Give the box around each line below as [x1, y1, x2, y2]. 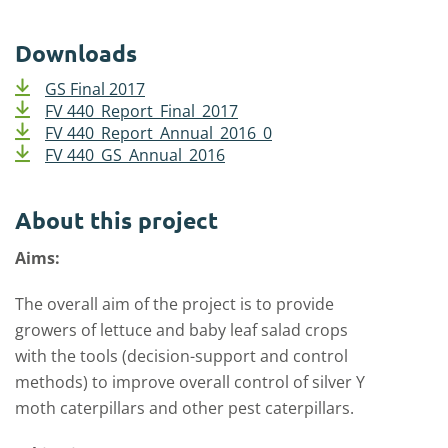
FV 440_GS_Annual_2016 [45, 144, 225, 166]
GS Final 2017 [45, 78, 145, 100]
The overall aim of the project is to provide [15, 293, 334, 315]
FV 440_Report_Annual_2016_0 [45, 122, 272, 144]
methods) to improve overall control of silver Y [15, 371, 365, 393]
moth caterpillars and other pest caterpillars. [15, 397, 358, 419]
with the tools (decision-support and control [15, 345, 348, 367]
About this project [15, 206, 218, 235]
